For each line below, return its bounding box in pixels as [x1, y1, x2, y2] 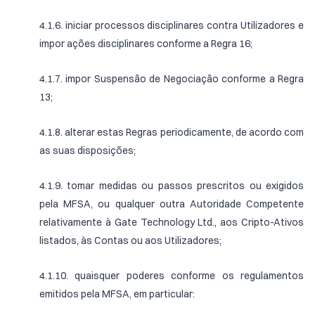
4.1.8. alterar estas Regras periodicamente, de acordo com [39, 126, 304, 139]
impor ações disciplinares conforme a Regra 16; [39, 37, 252, 50]
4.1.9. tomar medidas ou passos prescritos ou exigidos [39, 179, 304, 192]
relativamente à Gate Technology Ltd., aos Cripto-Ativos [39, 216, 304, 229]
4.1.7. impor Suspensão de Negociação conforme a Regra [39, 72, 304, 85]
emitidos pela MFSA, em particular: [39, 288, 195, 300]
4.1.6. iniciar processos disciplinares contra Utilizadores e [39, 19, 304, 32]
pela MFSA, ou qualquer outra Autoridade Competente [39, 198, 304, 210]
